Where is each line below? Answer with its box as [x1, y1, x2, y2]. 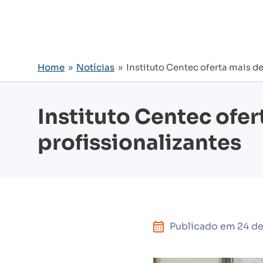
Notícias [76, 62, 114, 73]
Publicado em [169, 220, 237, 232]
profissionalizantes [38, 130, 241, 156]
